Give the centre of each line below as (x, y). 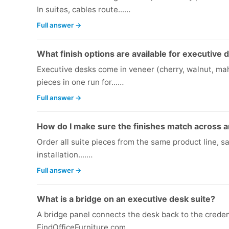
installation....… (65, 155)
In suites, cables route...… (84, 10)
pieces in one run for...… (80, 82)
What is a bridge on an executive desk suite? (126, 199)
